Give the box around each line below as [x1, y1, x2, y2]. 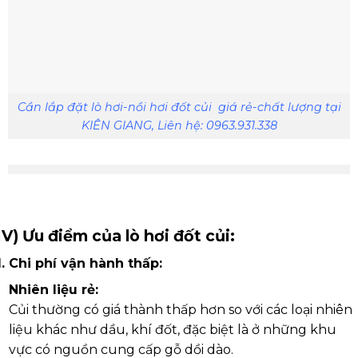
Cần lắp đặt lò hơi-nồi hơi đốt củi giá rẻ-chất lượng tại [17, 99, 341, 114]
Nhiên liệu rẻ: [8, 282, 98, 298]
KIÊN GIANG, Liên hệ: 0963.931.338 [81, 117, 277, 133]
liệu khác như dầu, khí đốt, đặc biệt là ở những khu [8, 322, 336, 338]
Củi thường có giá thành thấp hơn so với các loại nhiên [8, 302, 352, 318]
